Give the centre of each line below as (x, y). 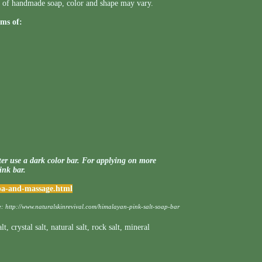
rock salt (106, 227)
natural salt (69, 227)
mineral (137, 227)
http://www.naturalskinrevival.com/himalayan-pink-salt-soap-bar (93, 206)
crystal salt (29, 227)
